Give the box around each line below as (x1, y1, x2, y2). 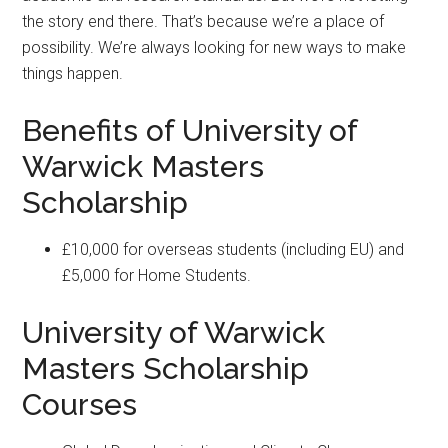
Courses (22, 387, 138, 422)
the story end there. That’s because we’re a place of (22, 12, 385, 31)
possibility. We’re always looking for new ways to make (22, 38, 407, 57)
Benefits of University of (22, 113, 358, 148)
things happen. (22, 64, 124, 83)
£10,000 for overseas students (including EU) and (62, 240, 405, 259)
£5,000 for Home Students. (62, 266, 252, 285)
